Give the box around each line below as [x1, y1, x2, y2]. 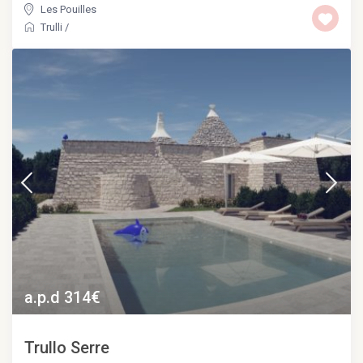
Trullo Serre [24, 337, 110, 357]
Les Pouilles [41, 3, 97, 15]
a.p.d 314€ [24, 287, 101, 307]
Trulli [41, 21, 63, 33]
